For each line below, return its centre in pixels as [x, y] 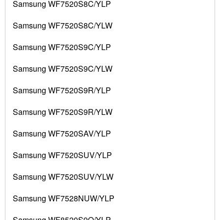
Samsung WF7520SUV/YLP [62, 155]
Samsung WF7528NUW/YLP [64, 198]
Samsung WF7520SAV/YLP [62, 134]
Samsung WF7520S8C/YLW [63, 26]
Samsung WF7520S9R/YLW [63, 112]
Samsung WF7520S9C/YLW [63, 69]
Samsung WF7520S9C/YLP [62, 47]
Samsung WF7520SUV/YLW [63, 177]
